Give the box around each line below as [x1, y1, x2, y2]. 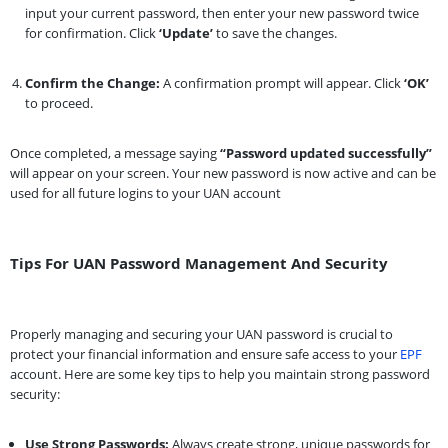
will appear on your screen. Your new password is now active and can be [10, 163, 436, 182]
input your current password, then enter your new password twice [25, 3, 419, 22]
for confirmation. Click [25, 23, 159, 42]
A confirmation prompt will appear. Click [160, 73, 404, 92]
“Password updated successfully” [220, 143, 432, 162]
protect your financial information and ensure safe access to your [10, 344, 400, 363]
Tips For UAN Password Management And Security [10, 252, 388, 273]
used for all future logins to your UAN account [10, 183, 281, 202]
